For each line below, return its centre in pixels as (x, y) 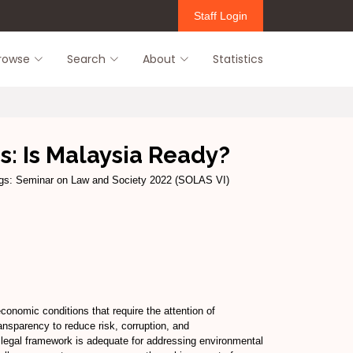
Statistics (238, 59)
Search (86, 59)
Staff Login (221, 15)
